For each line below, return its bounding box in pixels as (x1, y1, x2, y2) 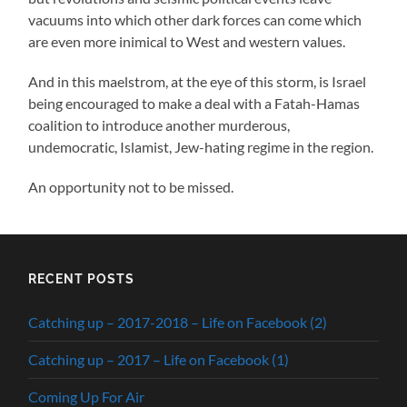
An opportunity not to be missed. (28, 177, 234, 195)
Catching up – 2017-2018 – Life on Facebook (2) (28, 313, 328, 331)
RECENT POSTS (28, 270, 135, 286)
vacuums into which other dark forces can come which (28, 10, 362, 28)
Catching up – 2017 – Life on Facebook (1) (28, 350, 290, 368)
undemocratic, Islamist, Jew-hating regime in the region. (28, 137, 374, 155)
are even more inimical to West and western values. (28, 32, 346, 50)
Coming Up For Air (28, 387, 145, 405)
